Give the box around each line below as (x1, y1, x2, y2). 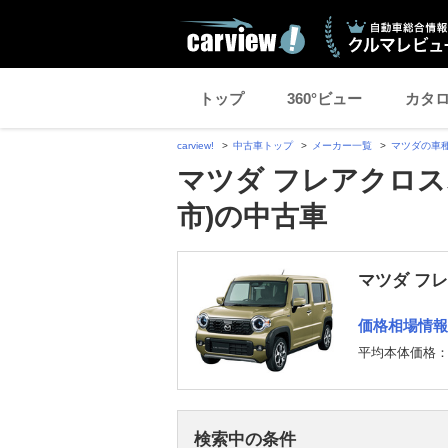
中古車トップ (233, 140, 293, 151)
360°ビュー (286, 89, 362, 107)
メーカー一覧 (312, 140, 372, 151)
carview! (177, 140, 214, 151)
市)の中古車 (177, 201, 327, 232)
